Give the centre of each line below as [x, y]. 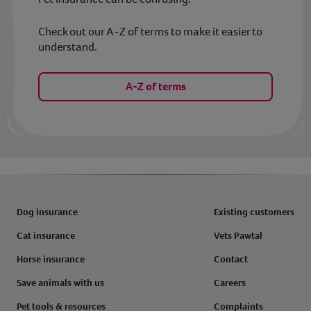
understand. [68, 47]
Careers [230, 283]
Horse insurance [51, 259]
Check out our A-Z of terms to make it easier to [150, 32]
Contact [231, 259]
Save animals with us [60, 283]
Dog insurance [47, 212]
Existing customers [254, 212]
